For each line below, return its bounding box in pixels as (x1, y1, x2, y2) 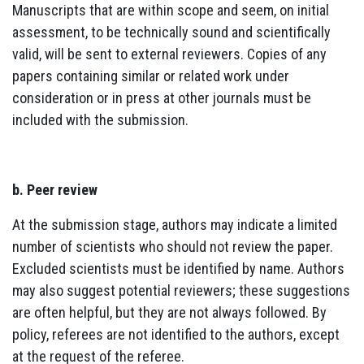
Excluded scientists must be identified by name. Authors (12, 259, 344, 277)
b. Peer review (12, 180, 97, 198)
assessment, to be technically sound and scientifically (12, 23, 331, 41)
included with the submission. (12, 110, 188, 128)
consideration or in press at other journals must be (12, 89, 311, 106)
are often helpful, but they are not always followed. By (12, 303, 327, 321)
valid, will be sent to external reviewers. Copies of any (12, 45, 327, 63)
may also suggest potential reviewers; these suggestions (12, 281, 350, 299)
